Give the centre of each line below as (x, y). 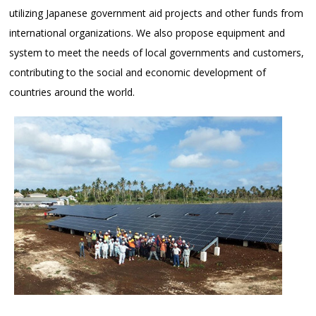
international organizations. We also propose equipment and (147, 33)
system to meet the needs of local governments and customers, (157, 53)
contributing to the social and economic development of (138, 73)
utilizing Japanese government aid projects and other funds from (157, 13)
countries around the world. (72, 92)
